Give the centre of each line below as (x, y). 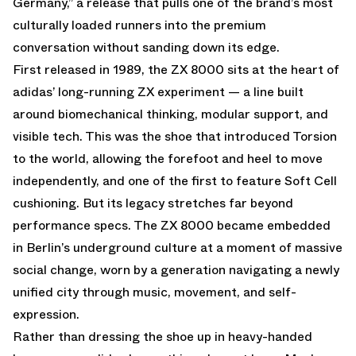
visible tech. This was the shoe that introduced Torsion (175, 136)
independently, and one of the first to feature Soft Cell (175, 180)
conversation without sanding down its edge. (146, 47)
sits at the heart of (282, 69)
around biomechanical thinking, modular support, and (170, 114)
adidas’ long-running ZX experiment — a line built (158, 91)
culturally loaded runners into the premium (139, 25)
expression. (46, 314)
